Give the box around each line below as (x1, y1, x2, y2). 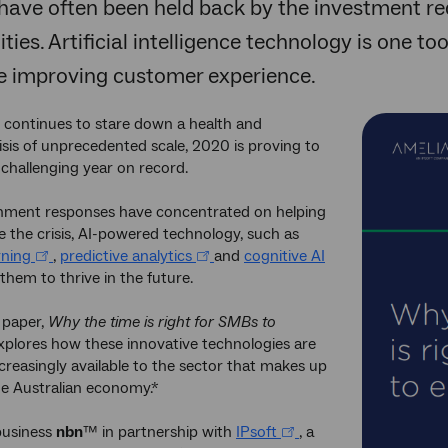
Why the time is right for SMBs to (48, 312, 276, 333)
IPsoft (236, 422, 277, 443)
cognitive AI (244, 246, 325, 267)
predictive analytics (60, 246, 192, 267)
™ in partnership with (83, 422, 236, 443)
